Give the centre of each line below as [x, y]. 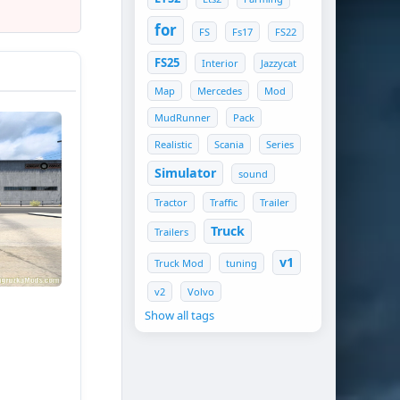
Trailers [171, 232]
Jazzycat [279, 63]
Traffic [224, 202]
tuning [242, 263]
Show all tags [179, 315]
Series [280, 144]
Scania [229, 144]
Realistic [173, 144]
